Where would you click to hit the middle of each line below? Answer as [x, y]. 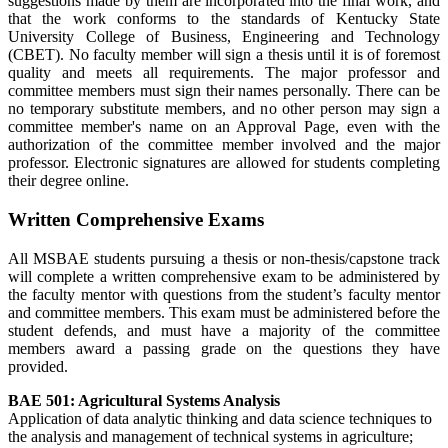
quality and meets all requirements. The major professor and [224, 73]
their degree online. [68, 181]
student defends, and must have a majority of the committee [224, 330]
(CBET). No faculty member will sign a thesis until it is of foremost [224, 55]
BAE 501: [41, 400]
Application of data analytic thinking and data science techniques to [220, 418]
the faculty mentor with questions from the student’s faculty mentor [224, 294]
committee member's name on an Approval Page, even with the [224, 127]
